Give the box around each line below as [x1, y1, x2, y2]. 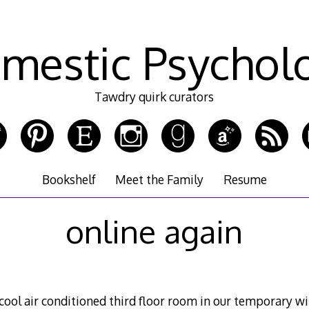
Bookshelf [42, 172, 97, 188]
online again [66, 210, 243, 251]
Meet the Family [115, 172, 204, 188]
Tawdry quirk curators [94, 89, 215, 105]
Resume [223, 172, 267, 188]
